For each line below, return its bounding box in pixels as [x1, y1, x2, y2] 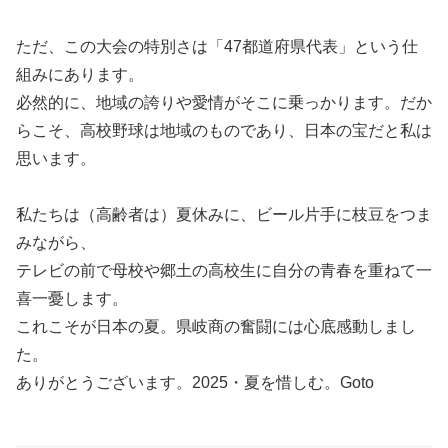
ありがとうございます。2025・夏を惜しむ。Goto [16, 374, 374, 392]
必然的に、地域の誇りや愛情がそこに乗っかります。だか [16, 93, 432, 111]
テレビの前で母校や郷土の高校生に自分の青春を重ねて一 [16, 262, 432, 280]
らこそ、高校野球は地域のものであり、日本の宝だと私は [16, 121, 432, 139]
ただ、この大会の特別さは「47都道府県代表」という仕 [16, 37, 418, 55]
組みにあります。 [16, 65, 144, 83]
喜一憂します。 [16, 290, 128, 308]
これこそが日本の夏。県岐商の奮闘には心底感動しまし [16, 318, 416, 336]
